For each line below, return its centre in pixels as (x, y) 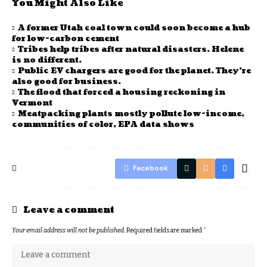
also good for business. (66, 82)
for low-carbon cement (66, 39)
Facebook (150, 168)
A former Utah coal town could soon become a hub (134, 28)
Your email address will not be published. (69, 230)
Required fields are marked (165, 230)
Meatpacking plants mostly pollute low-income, (131, 114)
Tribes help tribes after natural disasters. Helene (131, 49)
